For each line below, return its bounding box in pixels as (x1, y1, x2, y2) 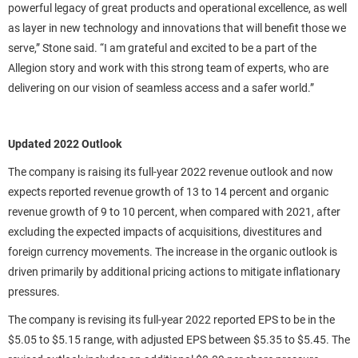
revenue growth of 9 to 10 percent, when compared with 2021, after (8, 205, 340, 218)
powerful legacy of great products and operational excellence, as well (8, 2, 347, 14)
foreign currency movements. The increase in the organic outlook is (8, 245, 337, 258)
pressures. (8, 285, 60, 298)
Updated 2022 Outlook (8, 137, 121, 150)
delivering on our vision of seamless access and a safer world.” (8, 82, 314, 94)
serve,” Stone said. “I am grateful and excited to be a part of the (8, 42, 316, 54)
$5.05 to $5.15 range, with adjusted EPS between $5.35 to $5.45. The (8, 333, 350, 346)
